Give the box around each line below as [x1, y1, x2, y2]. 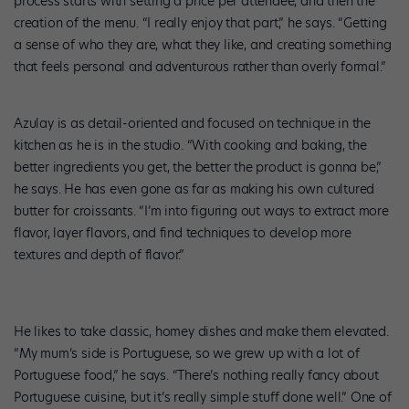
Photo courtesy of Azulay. [34, 272, 155, 288]
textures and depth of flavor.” [14, 246, 185, 265]
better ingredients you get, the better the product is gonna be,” [14, 158, 383, 177]
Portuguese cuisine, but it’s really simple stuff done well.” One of [14, 388, 392, 407]
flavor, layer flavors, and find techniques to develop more [14, 224, 351, 243]
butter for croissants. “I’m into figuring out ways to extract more [14, 202, 389, 221]
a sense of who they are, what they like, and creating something [14, 35, 392, 54]
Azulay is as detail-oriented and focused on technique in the [14, 114, 371, 133]
